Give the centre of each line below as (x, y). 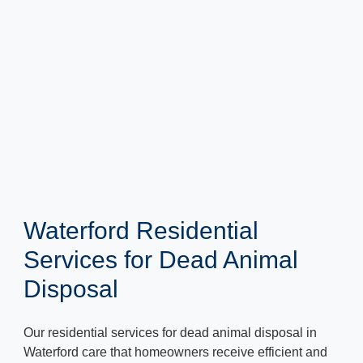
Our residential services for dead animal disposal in (170, 333)
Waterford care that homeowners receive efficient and (175, 352)
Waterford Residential (141, 231)
